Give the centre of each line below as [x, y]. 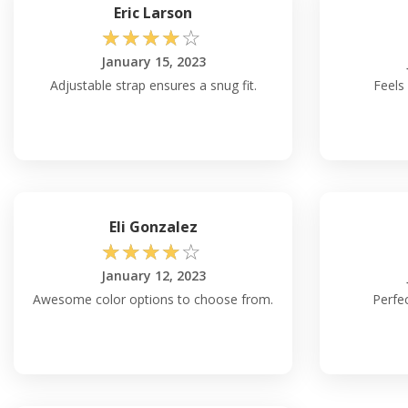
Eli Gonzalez [153, 227]
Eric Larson [153, 13]
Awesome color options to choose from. [153, 300]
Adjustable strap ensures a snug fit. [153, 86]
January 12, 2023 [153, 276]
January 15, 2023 [153, 62]
